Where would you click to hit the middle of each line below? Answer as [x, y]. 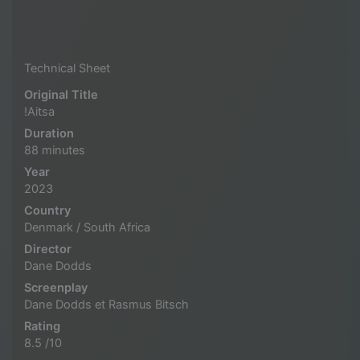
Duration [49, 133]
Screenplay [56, 287]
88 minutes [55, 150]
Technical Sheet [67, 68]
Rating [42, 326]
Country [47, 210]
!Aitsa [39, 111]
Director [48, 249]
